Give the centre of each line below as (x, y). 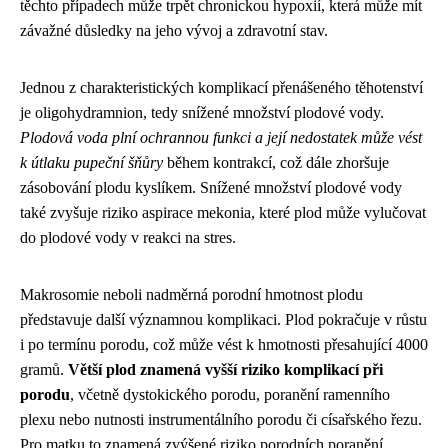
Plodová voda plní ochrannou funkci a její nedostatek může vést (221, 138)
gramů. (44, 370)
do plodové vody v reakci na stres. (128, 238)
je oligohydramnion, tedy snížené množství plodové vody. (202, 113)
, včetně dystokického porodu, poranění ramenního (230, 395)
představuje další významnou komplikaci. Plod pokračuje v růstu (223, 320)
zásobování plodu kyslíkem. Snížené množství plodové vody (211, 188)
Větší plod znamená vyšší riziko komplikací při (225, 370)
